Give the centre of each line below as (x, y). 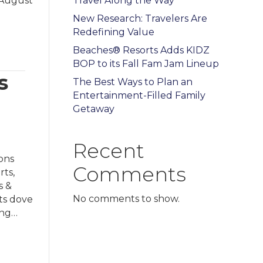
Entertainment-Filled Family (139, 95)
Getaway (93, 109)
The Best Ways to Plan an (132, 82)
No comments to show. (126, 198)
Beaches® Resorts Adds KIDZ (141, 50)
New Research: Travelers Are (140, 18)
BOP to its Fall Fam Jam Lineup (146, 63)
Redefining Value (113, 32)
